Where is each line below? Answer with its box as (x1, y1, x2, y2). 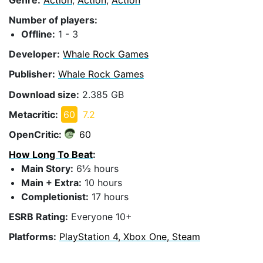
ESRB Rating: (9, 211, 68, 223)
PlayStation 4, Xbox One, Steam (59, 231, 200, 243)
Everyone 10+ (68, 211, 132, 223)
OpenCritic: (9, 128, 62, 140)
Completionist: (21, 191, 89, 203)
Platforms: (9, 231, 56, 243)
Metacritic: (9, 108, 58, 120)
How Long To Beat (9, 149, 93, 161)
